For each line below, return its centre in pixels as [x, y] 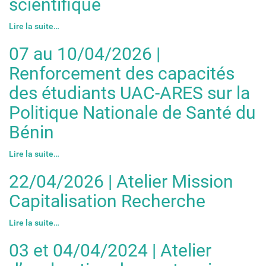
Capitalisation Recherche [107, 201]
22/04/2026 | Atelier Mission [121, 181]
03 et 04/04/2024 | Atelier [110, 250]
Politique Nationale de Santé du [132, 112]
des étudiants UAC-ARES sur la [129, 93]
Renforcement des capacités [122, 73]
